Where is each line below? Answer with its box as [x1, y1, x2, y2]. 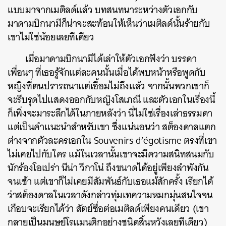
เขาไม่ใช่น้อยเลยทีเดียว [8, 29, 94, 46]
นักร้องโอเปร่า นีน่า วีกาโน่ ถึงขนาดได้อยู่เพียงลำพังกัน [8, 159, 209, 177]
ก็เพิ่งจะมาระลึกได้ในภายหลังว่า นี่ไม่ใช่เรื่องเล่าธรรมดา [8, 105, 212, 122]
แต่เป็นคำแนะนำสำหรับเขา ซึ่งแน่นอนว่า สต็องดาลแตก [8, 119, 216, 136]
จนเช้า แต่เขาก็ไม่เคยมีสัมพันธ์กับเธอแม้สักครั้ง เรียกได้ [8, 173, 213, 190]
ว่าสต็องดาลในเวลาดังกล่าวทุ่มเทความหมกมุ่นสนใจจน [8, 187, 213, 204]
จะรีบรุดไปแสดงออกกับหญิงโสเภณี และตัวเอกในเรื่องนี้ [8, 91, 215, 108]
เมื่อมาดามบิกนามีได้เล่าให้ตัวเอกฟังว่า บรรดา [25, 50, 197, 68]
